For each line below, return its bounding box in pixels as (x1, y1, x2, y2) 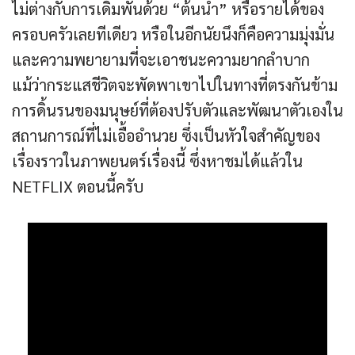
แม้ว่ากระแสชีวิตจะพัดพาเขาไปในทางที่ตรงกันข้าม (12, 74, 338, 96)
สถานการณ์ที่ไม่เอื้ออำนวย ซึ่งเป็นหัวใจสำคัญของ (12, 125, 320, 147)
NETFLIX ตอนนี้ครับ (12, 176, 143, 197)
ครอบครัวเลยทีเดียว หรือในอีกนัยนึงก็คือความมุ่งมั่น (12, 24, 334, 45)
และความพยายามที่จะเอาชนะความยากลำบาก (12, 49, 310, 71)
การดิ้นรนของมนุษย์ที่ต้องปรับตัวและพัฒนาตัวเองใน (12, 100, 343, 121)
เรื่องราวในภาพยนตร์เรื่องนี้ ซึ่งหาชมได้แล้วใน (12, 151, 303, 172)
